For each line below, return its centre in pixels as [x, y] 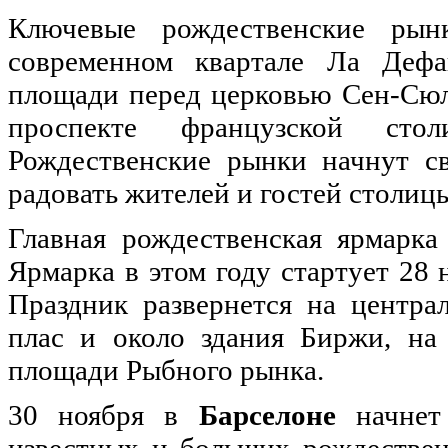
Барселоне [267, 415]
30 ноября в [103, 415]
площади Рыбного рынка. [166, 370]
